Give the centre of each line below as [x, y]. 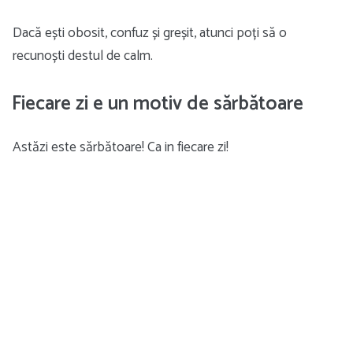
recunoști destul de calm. [83, 56]
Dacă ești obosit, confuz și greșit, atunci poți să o [150, 33]
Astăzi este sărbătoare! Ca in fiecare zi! [121, 147]
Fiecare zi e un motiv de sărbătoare [158, 104]
